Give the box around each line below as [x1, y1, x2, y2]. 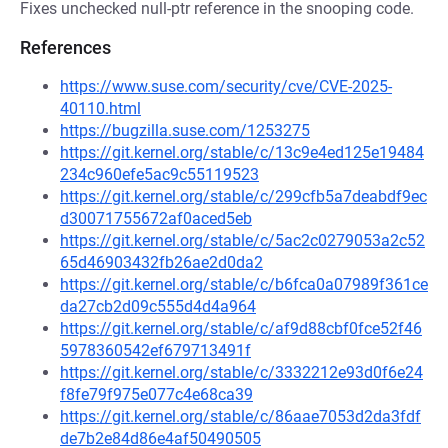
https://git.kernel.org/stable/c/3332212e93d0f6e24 [60, 363, 423, 382]
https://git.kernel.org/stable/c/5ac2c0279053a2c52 [60, 231, 425, 250]
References [20, 37, 111, 58]
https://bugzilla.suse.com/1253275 [60, 121, 310, 140]
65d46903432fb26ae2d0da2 [60, 253, 263, 272]
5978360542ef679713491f [60, 341, 251, 360]
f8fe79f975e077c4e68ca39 [60, 385, 253, 404]
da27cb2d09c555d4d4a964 [60, 297, 256, 316]
